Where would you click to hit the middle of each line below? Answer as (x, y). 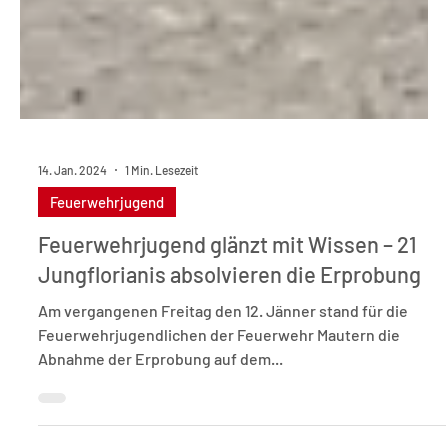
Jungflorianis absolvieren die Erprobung (229, 426)
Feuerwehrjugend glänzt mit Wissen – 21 (227, 396)
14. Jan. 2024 (72, 322)
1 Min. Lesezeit (161, 322)
